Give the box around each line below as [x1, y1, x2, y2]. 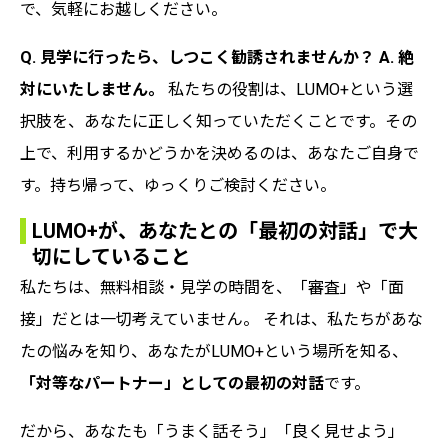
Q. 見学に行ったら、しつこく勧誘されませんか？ [20, 47, 375, 67]
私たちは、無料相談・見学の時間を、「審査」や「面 [20, 277, 404, 297]
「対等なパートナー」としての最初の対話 [20, 373, 324, 393]
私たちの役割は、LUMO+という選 [164, 79, 413, 99]
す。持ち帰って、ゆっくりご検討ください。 [20, 175, 336, 195]
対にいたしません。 [20, 79, 164, 99]
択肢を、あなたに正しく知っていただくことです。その [20, 111, 417, 131]
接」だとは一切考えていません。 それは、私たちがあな [20, 309, 423, 329]
